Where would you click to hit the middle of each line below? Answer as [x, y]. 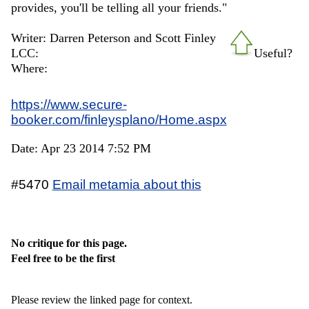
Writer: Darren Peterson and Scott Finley [113, 38]
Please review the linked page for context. [101, 299]
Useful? [273, 53]
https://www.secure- [69, 104]
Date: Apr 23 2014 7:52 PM [81, 148]
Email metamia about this [127, 184]
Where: [29, 68]
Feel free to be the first [63, 258]
